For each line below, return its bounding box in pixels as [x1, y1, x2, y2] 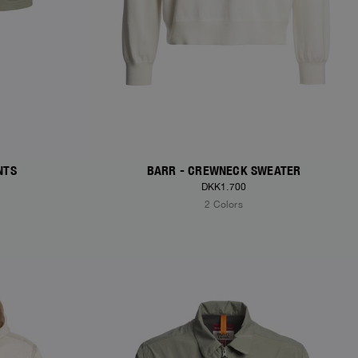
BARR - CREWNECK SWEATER [146, 163, 301, 179]
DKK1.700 [201, 181, 247, 193]
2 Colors [205, 199, 243, 211]
